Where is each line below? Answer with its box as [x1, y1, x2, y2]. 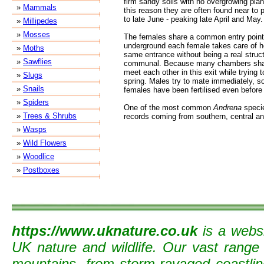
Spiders [23, 98, 49, 107]
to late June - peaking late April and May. [124, 15, 263, 24]
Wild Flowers [23, 138, 67, 147]
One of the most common [124, 103, 213, 112]
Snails [23, 84, 44, 93]
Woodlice [23, 152, 54, 161]
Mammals [23, 3, 57, 12]
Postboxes [23, 166, 60, 174]
